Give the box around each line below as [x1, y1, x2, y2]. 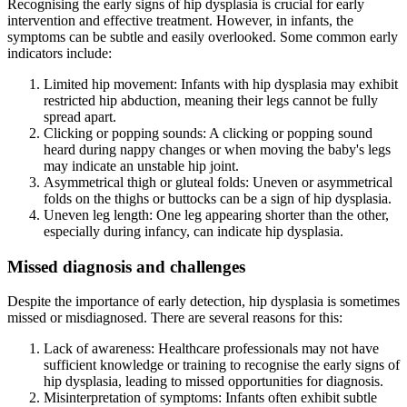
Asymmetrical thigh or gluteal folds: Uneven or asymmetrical [44, 174, 392, 190]
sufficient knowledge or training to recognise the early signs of [44, 357, 400, 373]
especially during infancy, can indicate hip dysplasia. [44, 223, 343, 239]
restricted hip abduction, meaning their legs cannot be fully [44, 92, 378, 108]
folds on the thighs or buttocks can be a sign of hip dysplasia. [44, 190, 392, 206]
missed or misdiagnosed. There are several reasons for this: [7, 310, 342, 326]
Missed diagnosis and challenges [7, 256, 245, 276]
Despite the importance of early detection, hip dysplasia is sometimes [7, 293, 400, 310]
